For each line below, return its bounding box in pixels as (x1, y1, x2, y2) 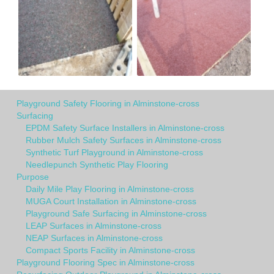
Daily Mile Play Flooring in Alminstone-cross (26, 183, 194, 194)
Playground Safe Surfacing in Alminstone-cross (26, 208, 207, 218)
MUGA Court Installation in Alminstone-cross (26, 196, 196, 206)
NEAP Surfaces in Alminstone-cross (26, 232, 163, 243)
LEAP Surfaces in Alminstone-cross (26, 220, 161, 231)
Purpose (17, 171, 49, 182)
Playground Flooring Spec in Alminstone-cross (17, 257, 194, 267)
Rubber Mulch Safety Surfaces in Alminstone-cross (26, 135, 221, 145)
